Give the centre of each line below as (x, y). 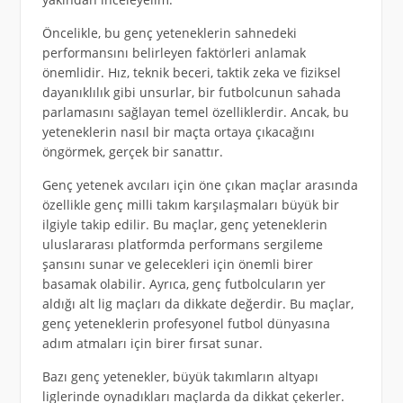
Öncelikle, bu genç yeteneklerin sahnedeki (169, 33)
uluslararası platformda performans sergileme (182, 245)
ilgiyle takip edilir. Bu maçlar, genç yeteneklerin (184, 225)
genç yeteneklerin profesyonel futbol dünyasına (186, 324)
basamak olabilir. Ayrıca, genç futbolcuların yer (184, 284)
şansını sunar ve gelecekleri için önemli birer (177, 264)
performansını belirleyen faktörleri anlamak (174, 53)
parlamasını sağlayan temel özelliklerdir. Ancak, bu (195, 112)
